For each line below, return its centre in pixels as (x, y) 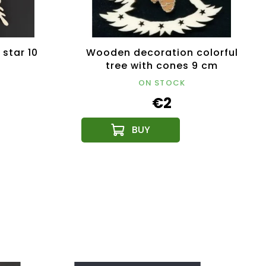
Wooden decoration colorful (162, 53)
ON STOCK (162, 83)
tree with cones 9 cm (162, 66)
